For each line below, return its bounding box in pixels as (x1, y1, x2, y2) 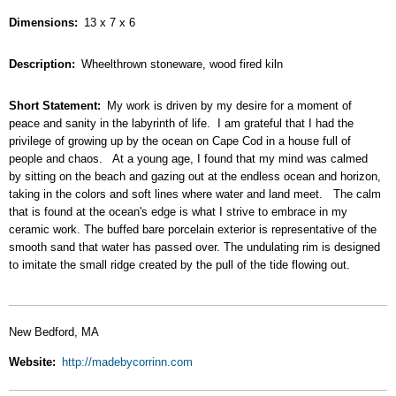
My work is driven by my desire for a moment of (106, 98, 352, 112)
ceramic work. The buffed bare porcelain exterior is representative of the (9, 222, 377, 236)
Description (9, 57, 72, 72)
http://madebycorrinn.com (61, 354, 193, 369)
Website (9, 354, 52, 369)
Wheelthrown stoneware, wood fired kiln (80, 57, 283, 72)
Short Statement (9, 98, 97, 112)
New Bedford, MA (9, 325, 99, 339)
